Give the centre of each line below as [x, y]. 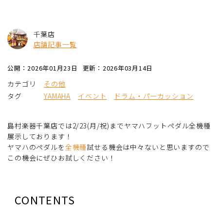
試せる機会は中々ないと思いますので [148, 147]
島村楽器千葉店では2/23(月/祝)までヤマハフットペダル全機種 [109, 126]
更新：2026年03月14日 [118, 68]
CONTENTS [45, 200]
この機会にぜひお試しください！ [62, 158]
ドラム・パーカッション [154, 96]
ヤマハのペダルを [36, 147]
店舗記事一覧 [55, 45]
